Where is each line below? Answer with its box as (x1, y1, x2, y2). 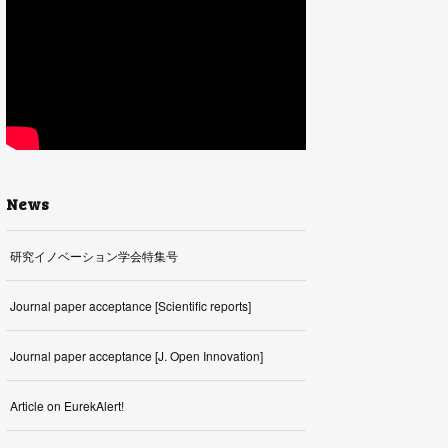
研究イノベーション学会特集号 (10, 247, 178, 264)
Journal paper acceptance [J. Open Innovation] (10, 347, 263, 364)
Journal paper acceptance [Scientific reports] (10, 297, 251, 314)
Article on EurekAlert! (10, 397, 124, 414)
